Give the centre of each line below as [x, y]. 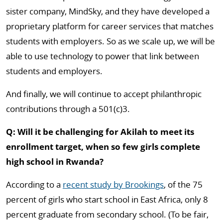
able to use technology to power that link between [103, 56]
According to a [34, 184]
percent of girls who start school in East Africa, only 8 [107, 199]
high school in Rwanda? [55, 162]
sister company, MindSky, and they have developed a [108, 11]
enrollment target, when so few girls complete [103, 147]
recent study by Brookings [113, 184]
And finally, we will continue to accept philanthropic [104, 94]
